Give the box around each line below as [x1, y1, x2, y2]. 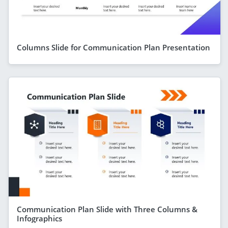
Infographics [17, 213, 62, 223]
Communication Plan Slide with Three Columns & [17, 204, 197, 214]
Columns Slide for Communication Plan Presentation [17, 42, 210, 52]
